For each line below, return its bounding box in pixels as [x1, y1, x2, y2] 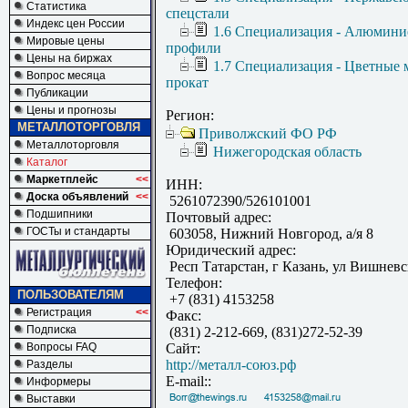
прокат [166, 75, 209, 91]
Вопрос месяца [26, 69, 106, 82]
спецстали [166, 5, 229, 22]
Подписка [26, 323, 76, 336]
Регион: [166, 107, 214, 124]
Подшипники [26, 208, 93, 220]
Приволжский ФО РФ [199, 126, 337, 142]
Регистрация [26, 306, 92, 319]
